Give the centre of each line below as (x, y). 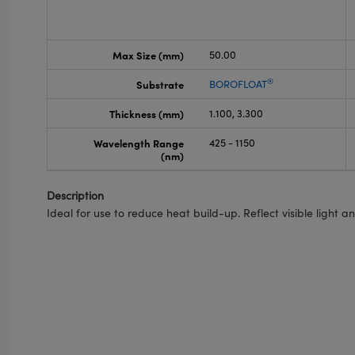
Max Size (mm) (148, 55)
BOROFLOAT (238, 84)
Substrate (160, 84)
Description (76, 195)
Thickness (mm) (146, 113)
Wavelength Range (138, 143)
